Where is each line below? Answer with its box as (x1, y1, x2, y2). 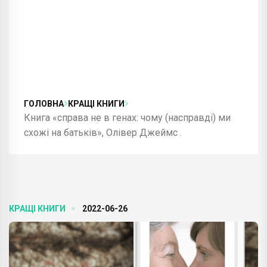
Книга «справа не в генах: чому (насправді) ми (24, 111, 231, 123)
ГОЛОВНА (24, 98, 64, 108)
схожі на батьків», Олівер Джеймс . (24, 126, 182, 138)
